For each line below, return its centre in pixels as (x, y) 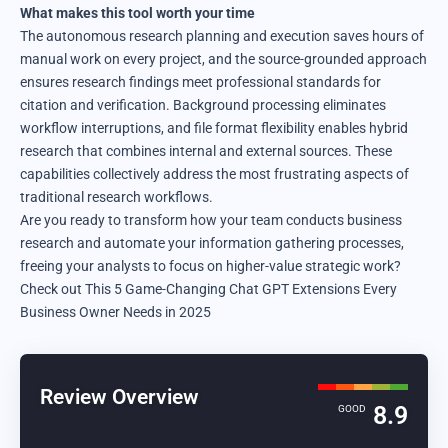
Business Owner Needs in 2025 (115, 311)
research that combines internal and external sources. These (206, 150)
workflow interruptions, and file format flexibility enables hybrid (214, 127)
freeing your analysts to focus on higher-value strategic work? (210, 265)
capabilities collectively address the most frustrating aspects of (214, 173)
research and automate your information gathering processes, (212, 242)
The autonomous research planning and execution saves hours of (222, 35)
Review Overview (119, 396)
